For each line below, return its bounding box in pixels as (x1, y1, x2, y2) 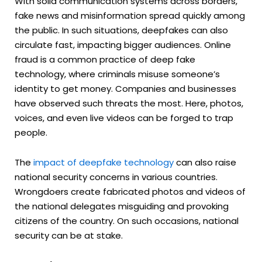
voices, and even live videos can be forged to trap (15, 111, 233, 124)
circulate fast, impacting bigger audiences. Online (15, 38, 231, 51)
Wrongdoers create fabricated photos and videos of (15, 185, 246, 198)
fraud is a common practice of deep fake (15, 53, 195, 65)
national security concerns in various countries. (15, 170, 218, 183)
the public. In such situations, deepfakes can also (15, 23, 228, 36)
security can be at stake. (15, 229, 127, 242)
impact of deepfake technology (33, 156, 174, 168)
